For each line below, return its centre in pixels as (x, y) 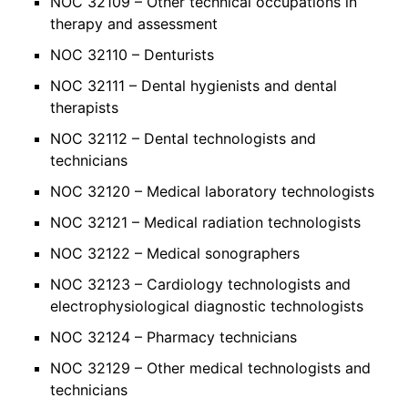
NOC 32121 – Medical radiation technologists (205, 222)
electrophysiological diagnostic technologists (207, 306)
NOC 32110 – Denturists (132, 54)
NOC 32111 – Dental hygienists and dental (194, 85)
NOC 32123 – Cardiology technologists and (200, 284)
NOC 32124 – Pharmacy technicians (173, 337)
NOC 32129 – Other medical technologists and (210, 367)
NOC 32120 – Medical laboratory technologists (212, 191)
